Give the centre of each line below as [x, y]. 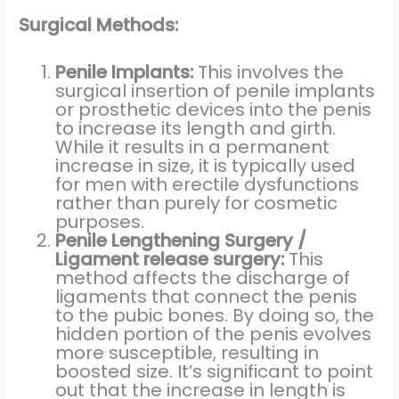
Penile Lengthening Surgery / [181, 240]
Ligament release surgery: [170, 259]
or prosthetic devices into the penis [214, 109]
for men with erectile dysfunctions [208, 184]
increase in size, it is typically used [206, 165]
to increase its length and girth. [196, 128]
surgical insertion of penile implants [216, 90]
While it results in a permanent [193, 147]
